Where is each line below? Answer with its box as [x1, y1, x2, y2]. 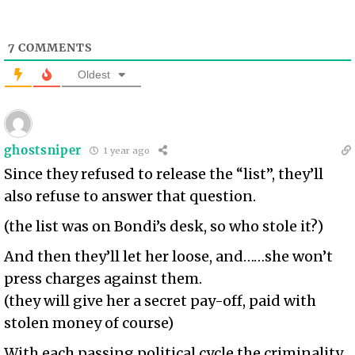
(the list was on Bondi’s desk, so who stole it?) [4, 216, 324, 235]
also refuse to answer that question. [4, 186, 257, 205]
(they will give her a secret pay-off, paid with [4, 291, 317, 310]
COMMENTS [15, 40, 93, 55]
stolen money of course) [4, 313, 174, 332]
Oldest [78, 67, 111, 81]
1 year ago [101, 145, 151, 157]
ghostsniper [4, 143, 82, 158]
